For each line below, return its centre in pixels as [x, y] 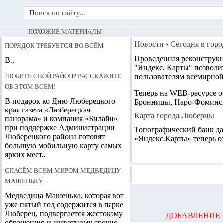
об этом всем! [30, 86]
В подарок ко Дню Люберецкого [60, 101]
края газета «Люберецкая [48, 110]
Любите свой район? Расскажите [63, 75]
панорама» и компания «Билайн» [61, 119]
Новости [149, 44]
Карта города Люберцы [174, 116]
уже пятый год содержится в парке [64, 204]
